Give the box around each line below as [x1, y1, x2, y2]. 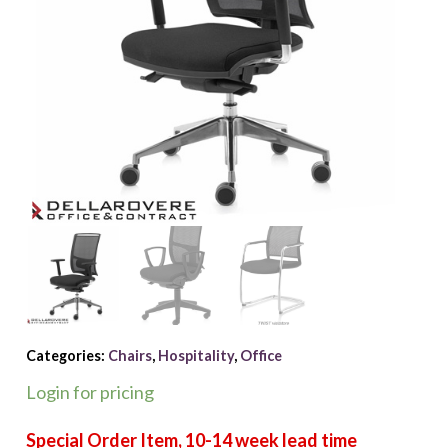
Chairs [107, 346, 152, 364]
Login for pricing [25, 380, 154, 403]
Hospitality [157, 346, 234, 364]
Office [239, 346, 282, 364]
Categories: [25, 346, 108, 364]
